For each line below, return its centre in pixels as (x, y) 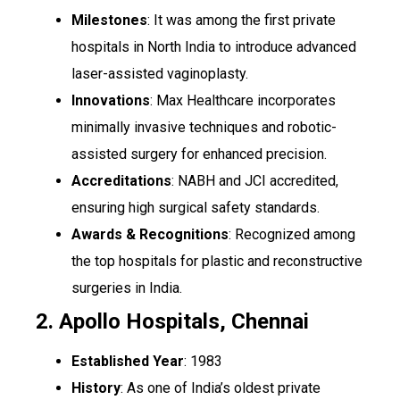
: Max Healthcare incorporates (243, 101)
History (96, 388)
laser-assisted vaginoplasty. (160, 74)
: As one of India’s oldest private (221, 388)
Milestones (109, 21)
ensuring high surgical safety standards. (196, 208)
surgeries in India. (127, 288)
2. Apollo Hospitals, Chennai (172, 322)
